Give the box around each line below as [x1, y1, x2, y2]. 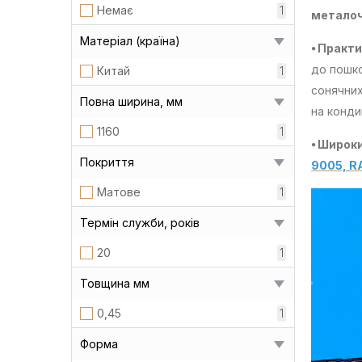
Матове [97, 184, 141, 199]
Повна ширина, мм [80, 94, 183, 108]
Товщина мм [80, 276, 149, 290]
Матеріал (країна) [80, 33, 180, 48]
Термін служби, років [80, 215, 200, 229]
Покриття [80, 154, 134, 169]
